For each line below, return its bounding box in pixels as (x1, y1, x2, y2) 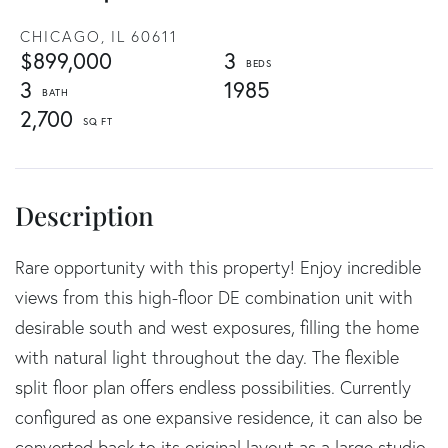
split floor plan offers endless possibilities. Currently (15, 375, 411, 399)
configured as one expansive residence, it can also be (15, 405, 422, 429)
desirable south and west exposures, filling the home (15, 315, 419, 339)
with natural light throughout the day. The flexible (15, 345, 399, 369)
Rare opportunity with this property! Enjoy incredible (15, 255, 421, 279)
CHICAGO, (20, 26, 106, 46)
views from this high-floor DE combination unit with (15, 285, 413, 309)
